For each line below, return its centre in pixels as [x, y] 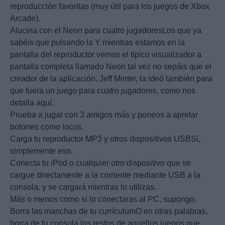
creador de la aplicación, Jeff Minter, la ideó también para [111, 79]
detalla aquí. [32, 103]
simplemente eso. [41, 151]
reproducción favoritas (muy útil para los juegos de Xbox [110, 7]
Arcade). [25, 19]
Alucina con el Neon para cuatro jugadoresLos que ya [106, 31]
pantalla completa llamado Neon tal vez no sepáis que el [111, 67]
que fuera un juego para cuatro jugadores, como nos [103, 91]
